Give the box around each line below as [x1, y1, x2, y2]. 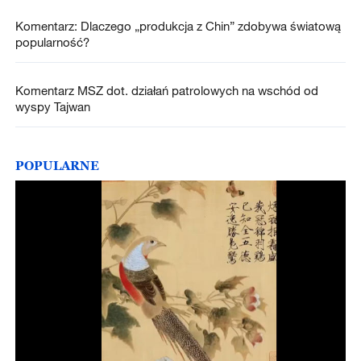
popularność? [15, 34, 89, 49]
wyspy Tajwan [15, 98, 90, 114]
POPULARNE [15, 158, 99, 173]
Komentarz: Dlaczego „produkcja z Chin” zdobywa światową [15, 18, 341, 33]
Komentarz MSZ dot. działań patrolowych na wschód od [15, 82, 318, 98]
